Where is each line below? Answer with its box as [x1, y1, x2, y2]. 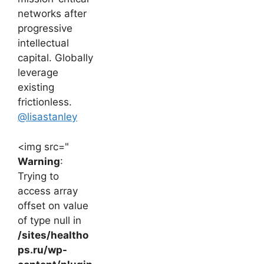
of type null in [18, 214, 81, 226]
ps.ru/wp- [18, 243, 67, 256]
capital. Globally [18, 52, 93, 64]
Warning [18, 155, 60, 167]
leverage [18, 67, 58, 79]
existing [18, 81, 54, 94]
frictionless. [18, 96, 72, 108]
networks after [18, 8, 87, 20]
